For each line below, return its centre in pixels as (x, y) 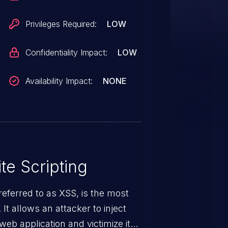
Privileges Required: (61, 24)
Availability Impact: (59, 81)
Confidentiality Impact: (67, 52)
